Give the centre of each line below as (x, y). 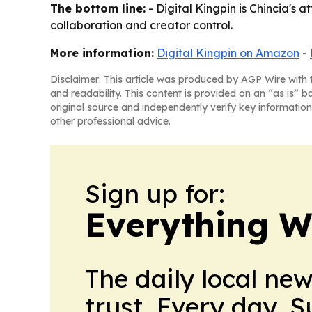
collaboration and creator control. (141, 25)
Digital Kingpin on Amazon (228, 53)
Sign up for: (155, 194)
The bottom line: (98, 9)
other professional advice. (110, 122)
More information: (102, 53)
